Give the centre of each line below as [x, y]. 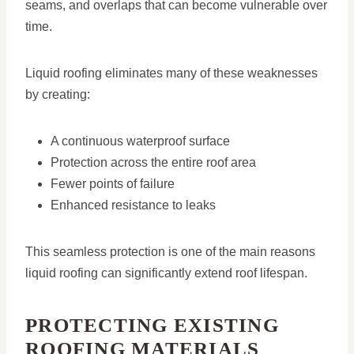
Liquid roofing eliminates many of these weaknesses [171, 73]
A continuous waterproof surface [140, 141]
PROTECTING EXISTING [152, 325]
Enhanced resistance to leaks [133, 205]
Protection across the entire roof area [153, 163]
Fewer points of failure [113, 184]
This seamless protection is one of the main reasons [170, 252]
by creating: [58, 95]
